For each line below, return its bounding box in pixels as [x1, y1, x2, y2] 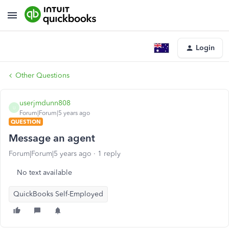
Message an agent [9, 132, 95, 144]
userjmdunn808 [19, 99, 71, 107]
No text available [17, 168, 72, 177]
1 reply [98, 149, 121, 158]
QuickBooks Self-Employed [13, 190, 103, 198]
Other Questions [15, 71, 70, 80]
